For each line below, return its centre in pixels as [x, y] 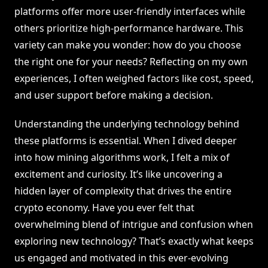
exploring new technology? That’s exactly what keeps [134, 241]
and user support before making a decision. [114, 95]
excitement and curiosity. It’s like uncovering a [118, 174]
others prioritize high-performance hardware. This [129, 28]
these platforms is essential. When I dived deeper [126, 141]
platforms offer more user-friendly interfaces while [130, 12]
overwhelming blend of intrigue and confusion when [134, 225]
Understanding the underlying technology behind [127, 124]
